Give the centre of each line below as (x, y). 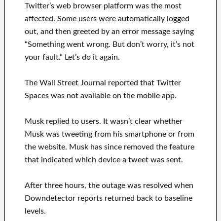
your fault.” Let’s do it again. (72, 57)
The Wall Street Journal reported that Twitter (103, 83)
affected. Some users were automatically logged (107, 19)
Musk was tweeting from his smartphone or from (109, 134)
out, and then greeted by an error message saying (109, 32)
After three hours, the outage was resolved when (109, 186)
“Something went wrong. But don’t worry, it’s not (109, 45)
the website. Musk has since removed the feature (109, 147)
